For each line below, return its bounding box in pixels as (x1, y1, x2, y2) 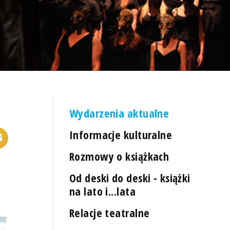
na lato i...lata (69, 184, 136, 199)
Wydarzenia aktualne (69, 105, 169, 121)
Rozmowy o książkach (69, 148, 169, 164)
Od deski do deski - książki (69, 170, 190, 186)
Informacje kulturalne (69, 127, 172, 142)
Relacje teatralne (69, 205, 150, 221)
